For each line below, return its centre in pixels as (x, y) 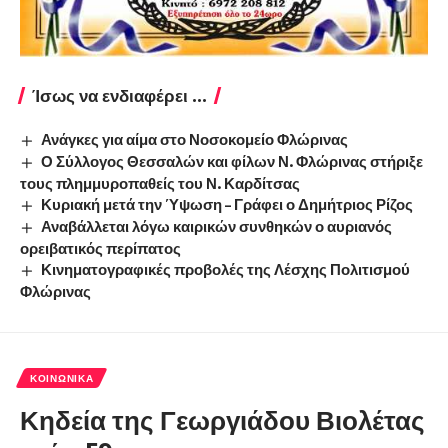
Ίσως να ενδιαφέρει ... (119, 95)
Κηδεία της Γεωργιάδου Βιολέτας (222, 419)
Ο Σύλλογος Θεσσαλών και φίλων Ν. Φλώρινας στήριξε (232, 161)
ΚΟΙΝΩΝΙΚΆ (62, 377)
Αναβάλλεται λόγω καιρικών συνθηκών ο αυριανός (217, 225)
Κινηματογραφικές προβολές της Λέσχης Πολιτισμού (226, 268)
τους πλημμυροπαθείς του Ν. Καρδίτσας (160, 182)
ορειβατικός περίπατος (100, 247)
